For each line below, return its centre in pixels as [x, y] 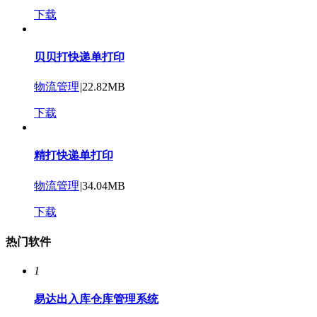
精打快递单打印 [74, 156]
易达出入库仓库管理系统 [96, 299]
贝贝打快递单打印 [79, 57]
